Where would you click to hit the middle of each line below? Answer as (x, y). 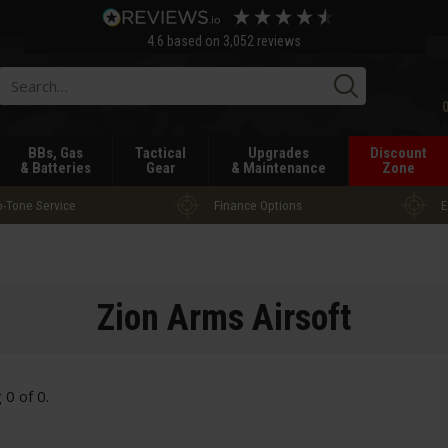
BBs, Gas (55, 153)
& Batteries (55, 168)
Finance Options (258, 204)
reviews (277, 41)
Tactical (161, 153)
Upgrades (278, 153)
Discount (399, 153)
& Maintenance (278, 168)
